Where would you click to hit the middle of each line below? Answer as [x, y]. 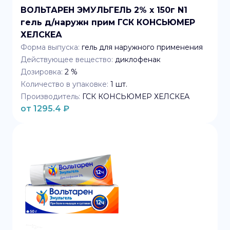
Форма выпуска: [50, 47]
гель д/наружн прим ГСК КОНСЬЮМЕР [108, 22]
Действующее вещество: [67, 60]
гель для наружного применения [142, 47]
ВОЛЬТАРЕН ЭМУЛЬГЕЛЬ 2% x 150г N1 [104, 10]
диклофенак [138, 60]
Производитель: [50, 97]
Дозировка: [42, 72]
